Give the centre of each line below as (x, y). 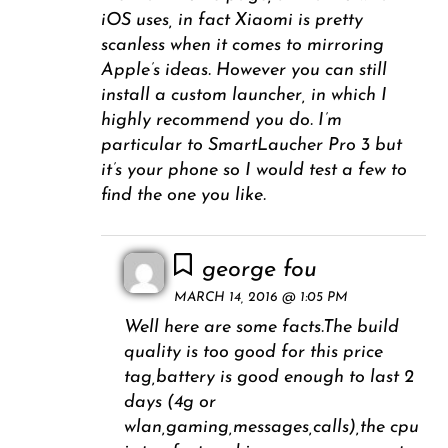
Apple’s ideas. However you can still (244, 71)
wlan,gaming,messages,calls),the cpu (271, 428)
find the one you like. (184, 196)
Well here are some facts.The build (261, 328)
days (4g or (169, 403)
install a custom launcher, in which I (244, 96)
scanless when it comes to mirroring (243, 46)
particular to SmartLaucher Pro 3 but (252, 146)
